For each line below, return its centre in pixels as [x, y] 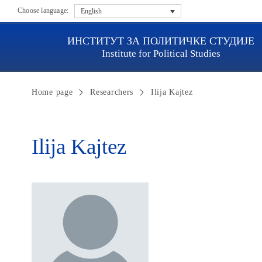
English [92, 11]
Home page [52, 92]
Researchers [112, 92]
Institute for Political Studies [161, 53]
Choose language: [43, 11]
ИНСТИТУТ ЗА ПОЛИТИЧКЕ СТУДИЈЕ [161, 41]
